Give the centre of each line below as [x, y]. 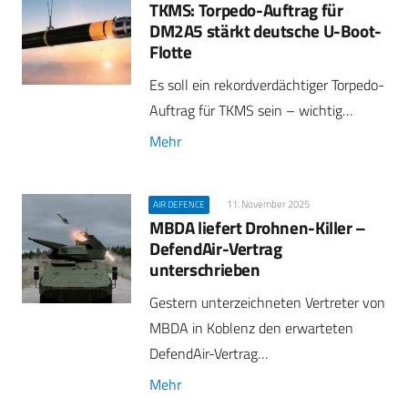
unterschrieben [205, 270]
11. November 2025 [268, 204]
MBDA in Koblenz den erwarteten [251, 328]
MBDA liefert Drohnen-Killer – [258, 228]
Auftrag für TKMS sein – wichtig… [251, 110]
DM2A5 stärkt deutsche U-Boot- [265, 30]
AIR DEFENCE [179, 204]
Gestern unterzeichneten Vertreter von [267, 303]
